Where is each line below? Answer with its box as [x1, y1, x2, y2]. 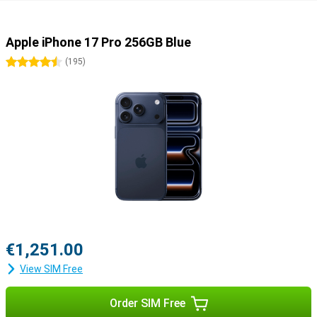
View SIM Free [20, 263, 83, 275]
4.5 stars [34, 57, 74, 68]
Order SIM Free [109, 296, 185, 310]
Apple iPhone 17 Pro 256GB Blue [6, 35, 191, 50]
